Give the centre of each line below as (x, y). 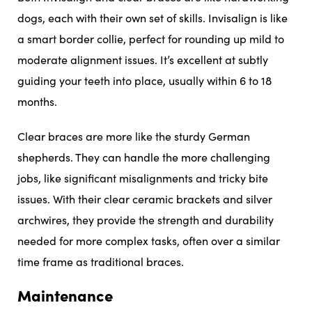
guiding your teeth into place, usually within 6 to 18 (145, 80)
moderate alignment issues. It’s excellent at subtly (143, 59)
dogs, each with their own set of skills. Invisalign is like (153, 17)
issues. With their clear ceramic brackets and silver (145, 198)
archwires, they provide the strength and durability (146, 219)
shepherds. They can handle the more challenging (144, 157)
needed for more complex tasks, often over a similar (149, 240)
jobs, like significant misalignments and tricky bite (143, 178)
